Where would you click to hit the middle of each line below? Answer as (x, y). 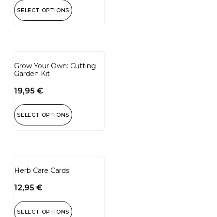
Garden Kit (32, 73)
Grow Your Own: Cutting (55, 66)
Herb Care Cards (42, 170)
